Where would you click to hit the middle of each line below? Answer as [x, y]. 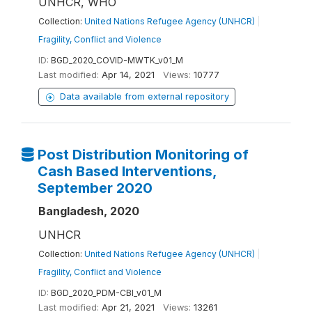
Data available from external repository [145, 97]
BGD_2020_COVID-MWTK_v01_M [117, 61]
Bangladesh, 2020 [89, 211]
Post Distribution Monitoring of [143, 155]
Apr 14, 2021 [128, 75]
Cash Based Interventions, [127, 172]
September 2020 [95, 188]
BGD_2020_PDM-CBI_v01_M [106, 293]
